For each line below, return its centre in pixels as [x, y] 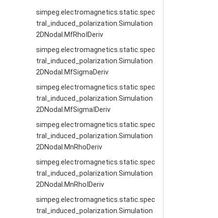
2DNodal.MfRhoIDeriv [70, 35]
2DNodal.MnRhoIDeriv [70, 185]
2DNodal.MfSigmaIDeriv [73, 110]
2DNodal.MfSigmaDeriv [73, 72]
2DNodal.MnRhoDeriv [69, 147]
